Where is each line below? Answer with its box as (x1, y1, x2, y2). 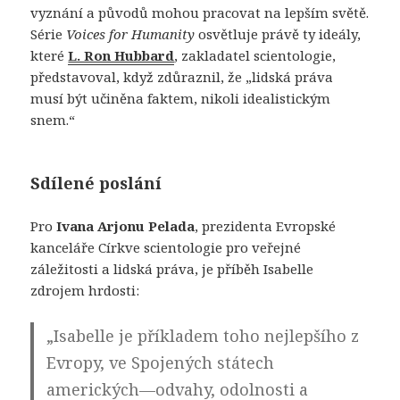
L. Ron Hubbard (68, 46, 175, 65)
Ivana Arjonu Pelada (56, 217, 196, 236)
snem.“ (30, 111, 76, 129)
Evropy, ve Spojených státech (46, 352, 275, 374)
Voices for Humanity (66, 25, 196, 44)
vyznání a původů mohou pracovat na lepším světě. (30, 4, 370, 22)
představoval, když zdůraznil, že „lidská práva (30, 68, 334, 87)
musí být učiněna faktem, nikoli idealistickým (30, 89, 331, 108)
